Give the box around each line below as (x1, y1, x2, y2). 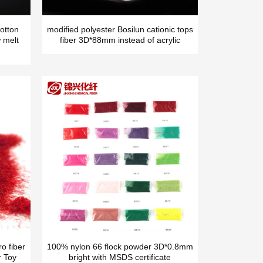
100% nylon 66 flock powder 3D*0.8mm (46, 241, 193, 251)
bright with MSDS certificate (69, 252, 171, 262)
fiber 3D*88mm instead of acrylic (59, 35, 180, 45)
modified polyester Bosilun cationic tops (46, 25, 193, 35)
